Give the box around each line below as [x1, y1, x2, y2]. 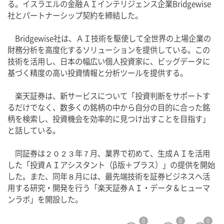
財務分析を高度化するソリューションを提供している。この [7, 46, 210, 54]
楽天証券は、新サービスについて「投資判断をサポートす [7, 92, 210, 100]
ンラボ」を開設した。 [7, 195, 82, 204]
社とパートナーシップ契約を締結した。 [7, 11, 142, 20]
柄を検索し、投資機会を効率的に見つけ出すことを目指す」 [7, 115, 210, 123]
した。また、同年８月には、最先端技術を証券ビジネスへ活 [7, 172, 210, 181]
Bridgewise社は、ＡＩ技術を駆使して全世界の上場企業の [7, 34, 211, 43]
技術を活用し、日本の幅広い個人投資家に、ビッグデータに [7, 57, 210, 66]
